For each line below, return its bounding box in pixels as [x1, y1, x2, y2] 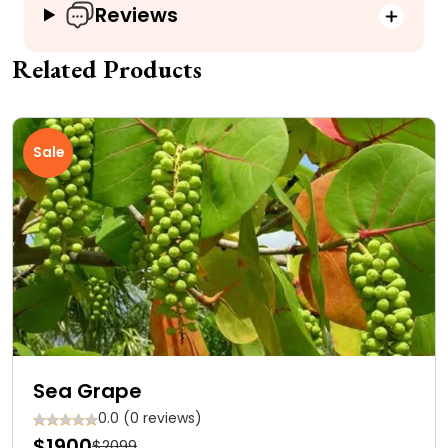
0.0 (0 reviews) [98, 407, 202, 428]
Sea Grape [33, 376, 142, 405]
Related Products [12, 52, 202, 86]
